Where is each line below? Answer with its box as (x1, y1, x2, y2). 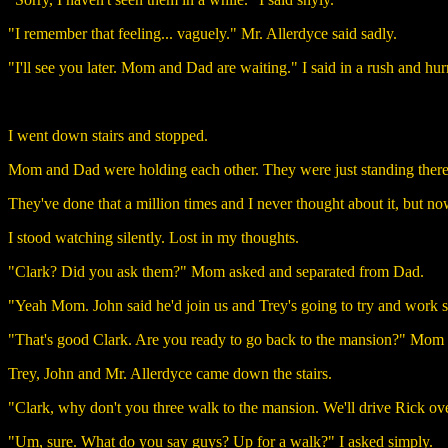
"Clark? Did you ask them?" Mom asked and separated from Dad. (8, 262, 424, 280)
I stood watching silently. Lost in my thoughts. (8, 228, 299, 246)
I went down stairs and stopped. (8, 126, 208, 144)
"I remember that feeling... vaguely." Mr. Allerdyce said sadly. (8, 24, 397, 42)
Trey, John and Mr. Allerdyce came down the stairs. (8, 364, 332, 382)
